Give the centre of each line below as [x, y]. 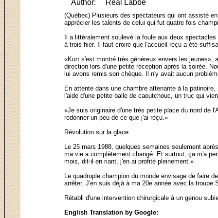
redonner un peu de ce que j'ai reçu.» [116, 117]
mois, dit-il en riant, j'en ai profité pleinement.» [129, 161]
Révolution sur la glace [96, 132]
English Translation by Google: [111, 212]
